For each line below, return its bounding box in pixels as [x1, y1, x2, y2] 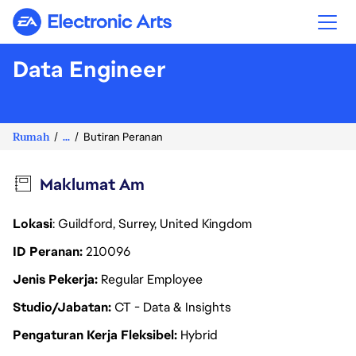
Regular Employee [101, 271, 203, 288]
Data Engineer [13, 55, 166, 83]
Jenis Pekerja [13, 271, 98, 288]
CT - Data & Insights [114, 299, 231, 315]
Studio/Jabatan [13, 299, 111, 315]
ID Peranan [13, 243, 83, 260]
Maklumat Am [39, 174, 145, 195]
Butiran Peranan [83, 130, 163, 144]
